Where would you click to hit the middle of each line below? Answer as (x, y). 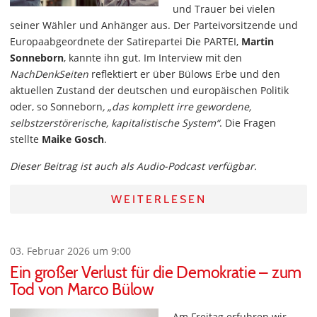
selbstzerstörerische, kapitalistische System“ (115, 123)
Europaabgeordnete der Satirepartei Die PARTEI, (126, 41)
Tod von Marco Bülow (82, 289)
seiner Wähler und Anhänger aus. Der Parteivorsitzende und (154, 25)
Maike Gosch (73, 139)
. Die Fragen (248, 123)
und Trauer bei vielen (224, 9)
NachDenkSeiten (49, 74)
